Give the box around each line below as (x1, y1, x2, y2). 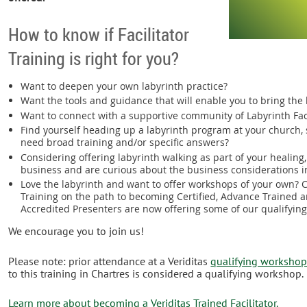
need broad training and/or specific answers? (21, 136, 230, 149)
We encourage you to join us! (8, 224, 147, 238)
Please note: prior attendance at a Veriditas (8, 254, 211, 268)
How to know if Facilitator (8, 22, 190, 47)
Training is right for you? (8, 46, 180, 71)
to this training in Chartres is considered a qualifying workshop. (8, 266, 304, 280)
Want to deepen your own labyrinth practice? (21, 79, 228, 93)
